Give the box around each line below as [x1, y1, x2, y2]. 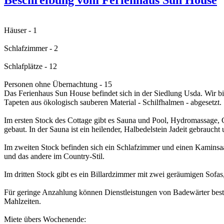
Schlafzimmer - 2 [4, 43, 58, 52]
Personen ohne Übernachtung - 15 [4, 79, 112, 88]
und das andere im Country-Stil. [4, 151, 104, 160]
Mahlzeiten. [4, 196, 41, 205]
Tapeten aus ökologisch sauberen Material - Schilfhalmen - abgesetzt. [4, 97, 221, 106]
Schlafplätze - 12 [4, 61, 57, 70]
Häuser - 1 [4, 25, 37, 34]
